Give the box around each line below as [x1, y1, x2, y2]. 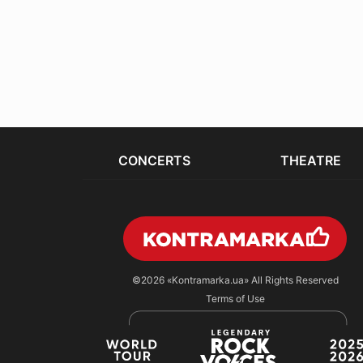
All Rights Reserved [248, 274, 339, 287]
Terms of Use [205, 293, 265, 305]
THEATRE [280, 152, 341, 169]
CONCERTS [118, 152, 191, 169]
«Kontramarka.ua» [166, 274, 249, 287]
